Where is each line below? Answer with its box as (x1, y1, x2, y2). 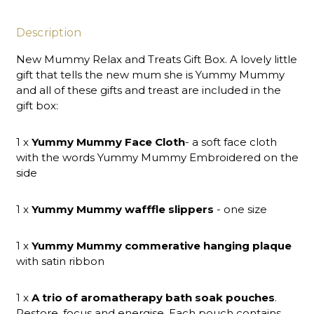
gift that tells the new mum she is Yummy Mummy (15, 67, 285, 81)
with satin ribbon (15, 254, 104, 268)
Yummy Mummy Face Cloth (31, 135, 185, 149)
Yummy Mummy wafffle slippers (31, 202, 214, 216)
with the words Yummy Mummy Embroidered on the (15, 150, 299, 164)
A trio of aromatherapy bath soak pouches (31, 290, 275, 304)
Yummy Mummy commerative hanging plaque (28, 238, 292, 252)
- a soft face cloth (184, 135, 277, 149)
